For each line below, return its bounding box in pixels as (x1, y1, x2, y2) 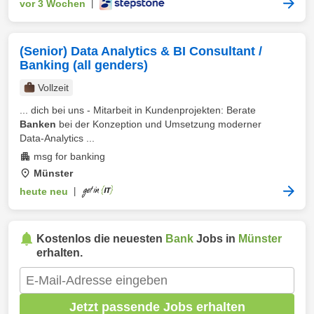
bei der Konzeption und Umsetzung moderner (56, 118, 261, 130)
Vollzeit (38, 82, 69, 93)
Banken (20, 118, 56, 130)
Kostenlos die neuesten (36, 233, 165, 245)
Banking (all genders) (20, 58, 148, 72)
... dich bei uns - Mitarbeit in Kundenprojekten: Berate (20, 104, 256, 116)
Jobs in (193, 233, 238, 245)
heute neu (20, 186, 68, 197)
